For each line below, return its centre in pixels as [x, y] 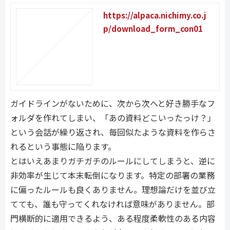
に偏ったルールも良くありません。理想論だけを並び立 [113, 190]
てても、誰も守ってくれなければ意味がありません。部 [112, 204]
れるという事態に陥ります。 [63, 147]
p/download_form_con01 [153, 28]
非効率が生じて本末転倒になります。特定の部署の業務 [112, 175]
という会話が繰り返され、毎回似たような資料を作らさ [113, 132]
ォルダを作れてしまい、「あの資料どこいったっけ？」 [113, 118]
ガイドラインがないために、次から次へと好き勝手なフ [113, 103]
